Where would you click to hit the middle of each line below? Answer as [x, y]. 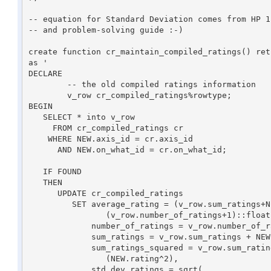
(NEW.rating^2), [67, 258]
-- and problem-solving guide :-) [106, 30]
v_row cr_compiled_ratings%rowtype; [47, 95]
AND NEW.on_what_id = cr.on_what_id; [43, 149]
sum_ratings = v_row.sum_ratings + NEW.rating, [60, 237]
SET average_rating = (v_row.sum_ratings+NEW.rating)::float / [47, 204]
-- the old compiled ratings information [47, 84]
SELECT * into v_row [35, 117]
